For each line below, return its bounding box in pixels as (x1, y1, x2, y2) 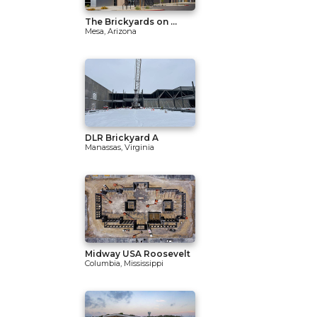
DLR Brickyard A (85, 132, 158, 143)
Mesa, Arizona (85, 26, 137, 36)
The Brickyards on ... (85, 16, 177, 27)
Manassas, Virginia (85, 142, 154, 152)
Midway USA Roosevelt (85, 248, 190, 259)
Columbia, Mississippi (85, 258, 163, 268)
